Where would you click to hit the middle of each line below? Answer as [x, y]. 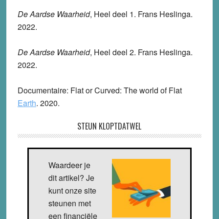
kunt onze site [72, 190]
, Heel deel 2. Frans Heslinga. [141, 52]
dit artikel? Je [71, 177]
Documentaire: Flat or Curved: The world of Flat [99, 90]
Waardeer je [69, 165]
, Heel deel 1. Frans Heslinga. [141, 14]
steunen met [69, 203]
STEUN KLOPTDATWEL [109, 126]
